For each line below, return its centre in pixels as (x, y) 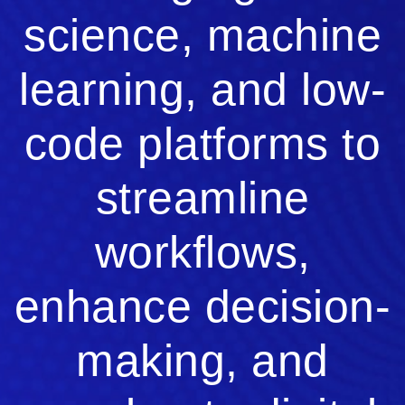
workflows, (202, 253)
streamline (202, 198)
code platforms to (202, 144)
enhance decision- (202, 307)
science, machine (202, 36)
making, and (202, 361)
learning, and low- (202, 90)
